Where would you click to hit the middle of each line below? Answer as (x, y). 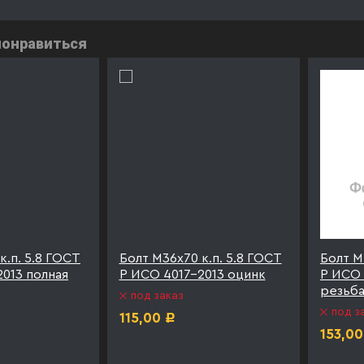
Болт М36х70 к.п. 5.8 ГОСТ (200, 258)
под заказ (157, 295)
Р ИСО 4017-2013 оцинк (192, 274)
